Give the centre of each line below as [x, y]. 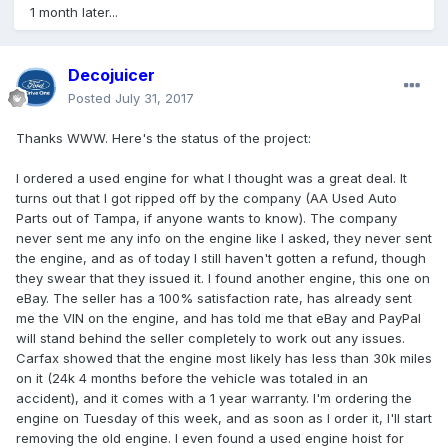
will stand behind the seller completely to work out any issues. [210, 338]
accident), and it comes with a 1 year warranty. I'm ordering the [214, 398]
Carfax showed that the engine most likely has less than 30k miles [224, 358]
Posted [91, 98]
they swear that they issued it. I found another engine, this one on [223, 278]
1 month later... [74, 12]
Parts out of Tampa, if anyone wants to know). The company [206, 218]
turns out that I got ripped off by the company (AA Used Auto [206, 198]
